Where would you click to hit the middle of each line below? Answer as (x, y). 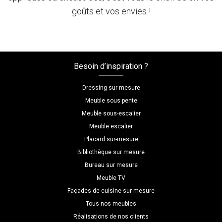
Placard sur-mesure (111, 139)
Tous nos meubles (111, 204)
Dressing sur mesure (111, 88)
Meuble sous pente (111, 101)
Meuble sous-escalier (111, 114)
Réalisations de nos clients (111, 217)
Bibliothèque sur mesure (111, 152)
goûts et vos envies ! (111, 11)
